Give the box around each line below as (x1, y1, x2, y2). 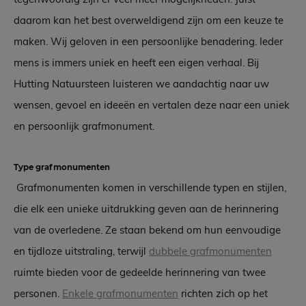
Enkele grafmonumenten (62, 287, 178, 301)
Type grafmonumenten (14, 163, 112, 173)
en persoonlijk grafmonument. (14, 120, 157, 133)
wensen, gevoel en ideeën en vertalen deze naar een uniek (14, 98, 290, 112)
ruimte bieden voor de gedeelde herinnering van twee (14, 266, 266, 279)
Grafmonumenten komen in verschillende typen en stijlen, (14, 181, 286, 195)
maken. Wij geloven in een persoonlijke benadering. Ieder (14, 35, 283, 48)
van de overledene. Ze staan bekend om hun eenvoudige (14, 223, 281, 237)
